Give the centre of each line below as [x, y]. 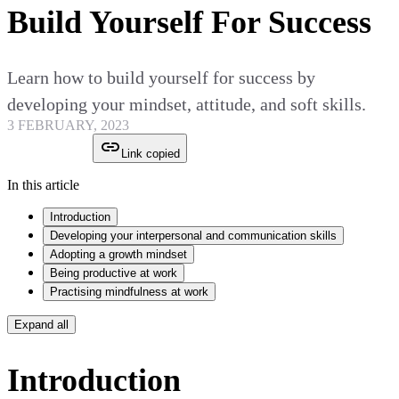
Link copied [151, 154]
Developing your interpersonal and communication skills [193, 236]
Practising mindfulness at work [129, 292]
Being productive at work [114, 273]
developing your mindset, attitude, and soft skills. [187, 105]
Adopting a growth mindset [118, 255]
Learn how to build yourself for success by [161, 78]
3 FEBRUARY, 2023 [68, 126]
